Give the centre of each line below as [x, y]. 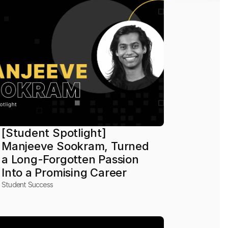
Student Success [27, 184]
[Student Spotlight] [54, 133]
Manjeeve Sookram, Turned [76, 146]
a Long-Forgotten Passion [70, 159]
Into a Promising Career [64, 173]
